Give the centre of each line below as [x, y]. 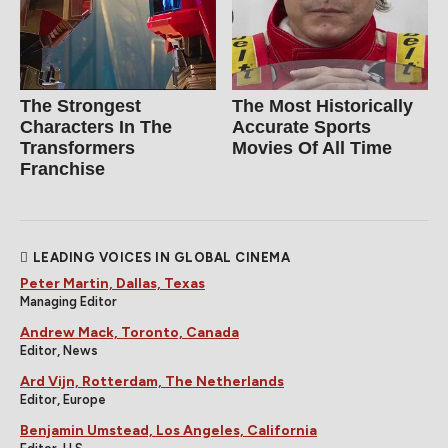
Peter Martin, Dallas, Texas [112, 283]
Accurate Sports [302, 126]
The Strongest [80, 105]
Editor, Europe [63, 399]
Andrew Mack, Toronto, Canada [129, 332]
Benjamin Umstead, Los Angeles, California [168, 430]
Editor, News [59, 350]
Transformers [77, 147]
